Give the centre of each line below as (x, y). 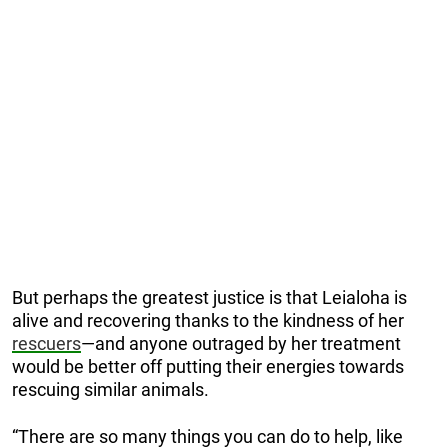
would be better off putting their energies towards (208, 366)
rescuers (46, 343)
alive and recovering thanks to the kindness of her (208, 320)
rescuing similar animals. (110, 389)
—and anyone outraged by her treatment (241, 343)
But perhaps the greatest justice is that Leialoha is (209, 297)
